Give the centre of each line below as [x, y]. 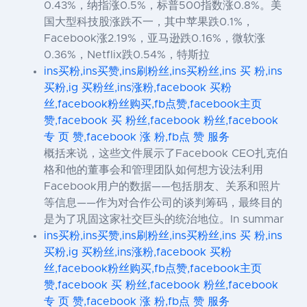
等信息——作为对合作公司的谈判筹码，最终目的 [163, 203]
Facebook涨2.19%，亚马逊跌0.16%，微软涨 [155, 39]
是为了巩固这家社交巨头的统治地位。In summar [164, 220]
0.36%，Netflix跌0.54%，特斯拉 [127, 55]
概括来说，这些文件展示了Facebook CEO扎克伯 [166, 154]
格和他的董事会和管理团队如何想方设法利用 [153, 170]
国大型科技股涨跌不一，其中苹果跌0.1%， [149, 22]
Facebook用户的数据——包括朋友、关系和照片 [162, 187]
